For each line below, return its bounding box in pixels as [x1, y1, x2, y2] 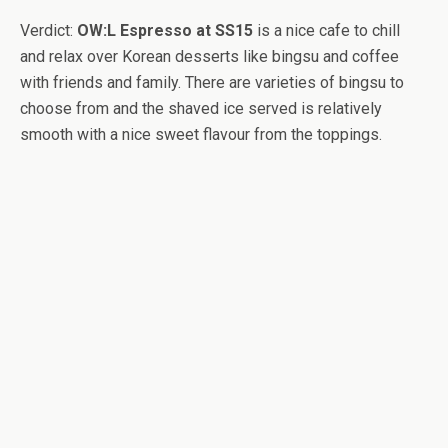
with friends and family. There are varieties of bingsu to [20, 73, 404, 93]
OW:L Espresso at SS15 [77, 21, 253, 41]
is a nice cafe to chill [253, 21, 400, 41]
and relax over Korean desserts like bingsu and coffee [20, 47, 399, 67]
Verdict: [20, 21, 77, 41]
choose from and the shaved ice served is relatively [20, 99, 382, 119]
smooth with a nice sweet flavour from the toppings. [20, 125, 382, 145]
